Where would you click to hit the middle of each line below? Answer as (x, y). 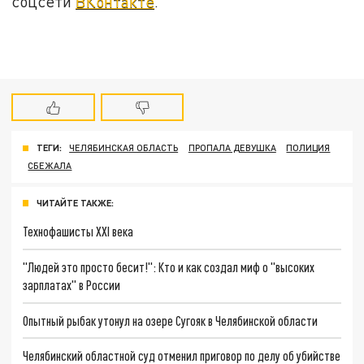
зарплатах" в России (72, 284)
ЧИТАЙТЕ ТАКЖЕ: (75, 203)
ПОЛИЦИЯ (308, 148)
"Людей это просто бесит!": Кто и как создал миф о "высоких (169, 266)
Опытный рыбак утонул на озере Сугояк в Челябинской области (171, 320)
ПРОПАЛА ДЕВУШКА (232, 148)
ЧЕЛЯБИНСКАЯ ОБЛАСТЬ (124, 148)
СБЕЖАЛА (50, 166)
